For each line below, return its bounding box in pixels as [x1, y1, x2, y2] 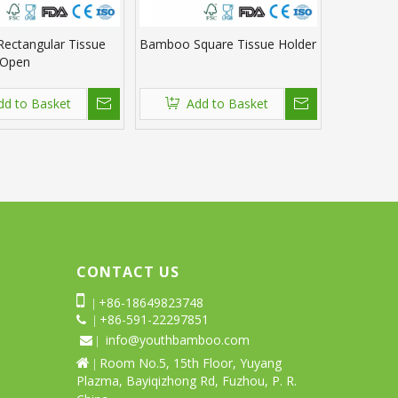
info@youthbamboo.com [106, 331, 250, 349]
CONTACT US [76, 262, 179, 283]
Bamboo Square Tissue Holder [139, 36, 316, 53]
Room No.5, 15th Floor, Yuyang [99, 354, 282, 372]
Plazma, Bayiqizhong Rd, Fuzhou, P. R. [76, 372, 297, 390]
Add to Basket [186, 95, 268, 113]
